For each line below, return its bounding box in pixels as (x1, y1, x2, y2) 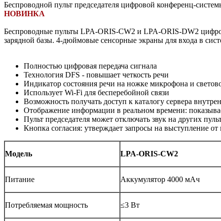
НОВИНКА (4, 9, 45, 18)
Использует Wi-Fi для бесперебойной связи (24, 88, 169, 97)
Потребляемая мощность (5, 200, 88, 209)
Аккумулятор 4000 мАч (120, 175, 200, 184)
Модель (5, 149, 32, 158)
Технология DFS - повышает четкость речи (24, 70, 169, 79)
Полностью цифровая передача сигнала (24, 61, 157, 70)
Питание (5, 175, 35, 184)
